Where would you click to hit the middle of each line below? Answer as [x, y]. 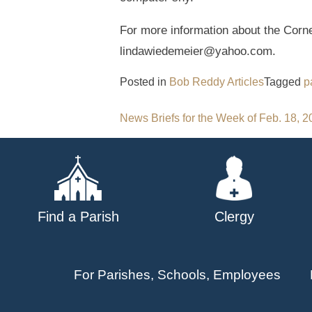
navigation [176, 151]
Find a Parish [78, 217]
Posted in [145, 82]
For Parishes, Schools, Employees [177, 275]
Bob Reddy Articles [217, 82]
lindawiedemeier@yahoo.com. [198, 52]
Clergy [234, 217]
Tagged [284, 82]
